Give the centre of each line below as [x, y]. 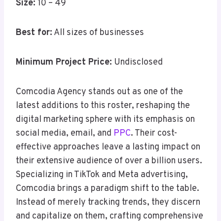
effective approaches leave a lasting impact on [108, 147]
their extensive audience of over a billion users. [109, 161]
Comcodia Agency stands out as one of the [99, 92]
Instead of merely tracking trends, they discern [108, 203]
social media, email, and [65, 134]
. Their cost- [154, 134]
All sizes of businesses [98, 33]
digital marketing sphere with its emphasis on [105, 120]
